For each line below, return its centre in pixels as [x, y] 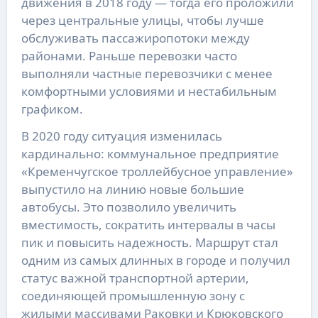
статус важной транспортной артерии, [135, 278]
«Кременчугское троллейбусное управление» [157, 172]
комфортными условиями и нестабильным [149, 92]
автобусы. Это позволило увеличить [128, 207]
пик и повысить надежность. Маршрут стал [149, 243]
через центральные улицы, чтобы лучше [142, 21]
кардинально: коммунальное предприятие [150, 154]
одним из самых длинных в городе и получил [155, 261]
